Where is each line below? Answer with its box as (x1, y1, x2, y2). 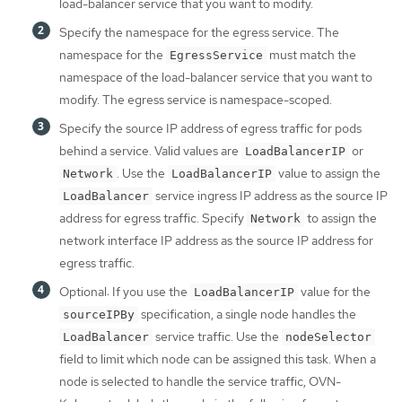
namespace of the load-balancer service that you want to (59, 69, 372, 86)
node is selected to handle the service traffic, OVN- (59, 373, 341, 390)
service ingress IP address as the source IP (153, 188, 388, 205)
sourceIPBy (63, 308, 135, 322)
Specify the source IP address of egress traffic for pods (59, 120, 362, 137)
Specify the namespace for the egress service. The (59, 24, 339, 41)
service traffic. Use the (153, 328, 282, 345)
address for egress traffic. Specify (59, 210, 247, 227)
